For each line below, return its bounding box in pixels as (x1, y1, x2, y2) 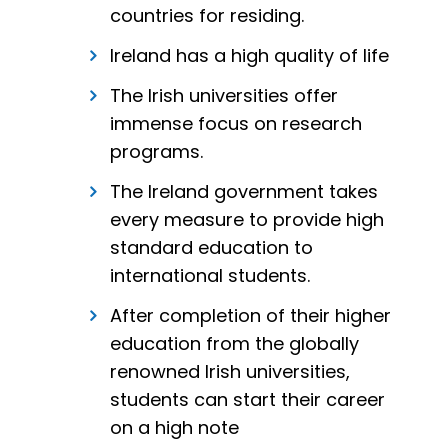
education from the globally (110, 331, 359, 357)
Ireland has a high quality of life (110, 43, 389, 69)
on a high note (110, 415, 239, 441)
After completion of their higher (110, 303, 391, 329)
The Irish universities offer (110, 83, 338, 109)
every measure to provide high (110, 207, 384, 233)
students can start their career (110, 387, 385, 413)
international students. (110, 263, 310, 289)
